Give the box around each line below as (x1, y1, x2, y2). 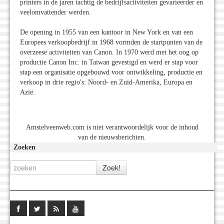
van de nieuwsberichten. (78, 133, 146, 141)
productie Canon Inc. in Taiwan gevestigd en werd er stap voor (20, 58, 198, 66)
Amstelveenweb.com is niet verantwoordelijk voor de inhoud (25, 123, 198, 131)
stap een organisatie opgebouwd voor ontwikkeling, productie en (20, 68, 202, 76)
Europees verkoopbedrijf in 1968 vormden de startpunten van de (20, 38, 202, 46)
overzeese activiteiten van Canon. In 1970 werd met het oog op (20, 48, 198, 56)
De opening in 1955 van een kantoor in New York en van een (20, 28, 193, 36)
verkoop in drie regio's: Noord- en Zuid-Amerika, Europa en (20, 78, 192, 86)
